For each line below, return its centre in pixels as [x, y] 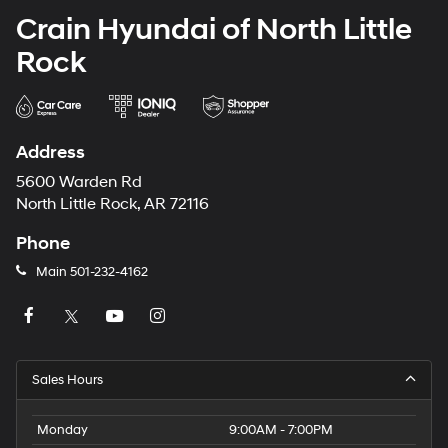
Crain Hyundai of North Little [214, 29]
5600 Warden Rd [79, 182]
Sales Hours [67, 380]
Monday [62, 430]
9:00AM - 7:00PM [281, 430]
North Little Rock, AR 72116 [112, 204]
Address [50, 152]
